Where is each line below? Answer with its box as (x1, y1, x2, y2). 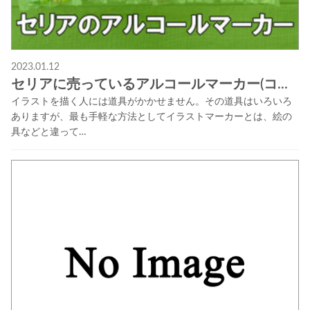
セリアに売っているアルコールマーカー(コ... (10, 77, 288, 92)
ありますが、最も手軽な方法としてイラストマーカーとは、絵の (10, 112, 292, 122)
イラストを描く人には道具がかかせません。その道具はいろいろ (10, 97, 292, 107)
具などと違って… (10, 127, 86, 138)
